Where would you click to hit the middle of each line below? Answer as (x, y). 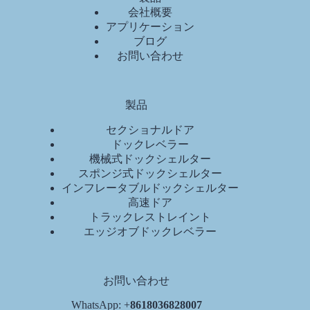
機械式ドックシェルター (151, 159)
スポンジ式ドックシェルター (151, 174)
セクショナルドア (151, 130)
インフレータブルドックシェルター (151, 188)
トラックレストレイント (151, 217)
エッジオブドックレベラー (151, 232)
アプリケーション (151, 27)
